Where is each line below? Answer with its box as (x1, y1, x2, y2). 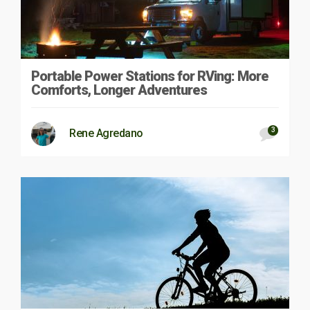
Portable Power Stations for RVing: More (31, 67, 268, 84)
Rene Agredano (69, 126, 143, 140)
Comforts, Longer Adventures (31, 81, 207, 98)
